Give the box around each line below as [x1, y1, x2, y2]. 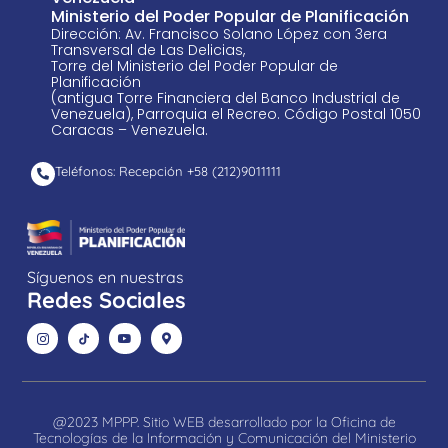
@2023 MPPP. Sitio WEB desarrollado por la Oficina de [52, 413, 396, 432]
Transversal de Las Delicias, [51, 40, 245, 61]
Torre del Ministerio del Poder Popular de [51, 56, 338, 77]
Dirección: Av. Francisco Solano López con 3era [51, 24, 387, 45]
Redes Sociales [27, 286, 186, 315]
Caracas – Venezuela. [51, 120, 208, 141]
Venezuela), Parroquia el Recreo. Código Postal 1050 [51, 104, 421, 125]
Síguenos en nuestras [27, 267, 184, 288]
